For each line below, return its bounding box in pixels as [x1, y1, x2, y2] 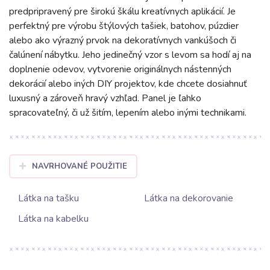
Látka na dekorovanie [144, 192, 233, 205]
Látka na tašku [18, 192, 79, 205]
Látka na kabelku [18, 212, 89, 225]
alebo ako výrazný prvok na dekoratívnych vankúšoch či [9, 34, 236, 47]
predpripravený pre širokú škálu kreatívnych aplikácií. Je [9, 5, 236, 18]
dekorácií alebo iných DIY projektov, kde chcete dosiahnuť [9, 77, 247, 90]
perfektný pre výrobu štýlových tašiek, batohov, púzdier [9, 19, 239, 33]
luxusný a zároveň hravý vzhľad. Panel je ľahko [9, 92, 201, 105]
